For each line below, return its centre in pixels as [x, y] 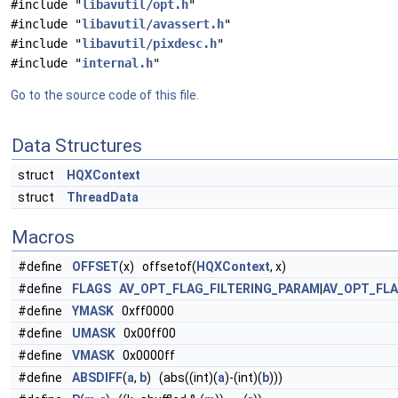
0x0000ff [145, 355]
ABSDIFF [97, 378]
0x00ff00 [146, 333]
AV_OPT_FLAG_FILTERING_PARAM [219, 289]
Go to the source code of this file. [105, 95]
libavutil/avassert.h [153, 24]
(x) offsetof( [158, 267]
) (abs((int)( [182, 378]
